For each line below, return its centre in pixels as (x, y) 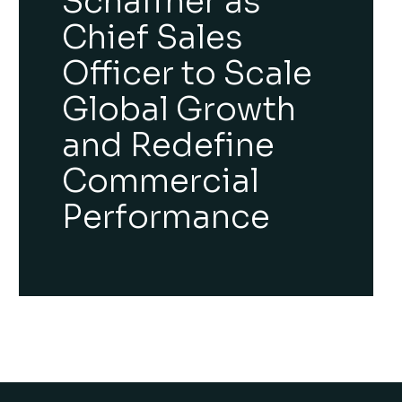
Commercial (161, 181)
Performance (166, 217)
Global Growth (179, 109)
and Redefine (169, 145)
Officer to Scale (188, 73)
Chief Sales (153, 37)
